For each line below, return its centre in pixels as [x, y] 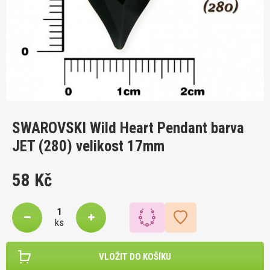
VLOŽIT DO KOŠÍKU [135, 256]
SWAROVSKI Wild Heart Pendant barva [128, 128]
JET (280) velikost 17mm [88, 146]
